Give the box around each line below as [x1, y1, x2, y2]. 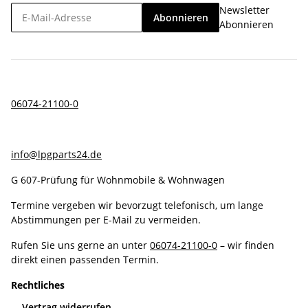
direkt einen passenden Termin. [11, 253, 159, 267]
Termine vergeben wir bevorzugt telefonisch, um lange [11, 199, 263, 212]
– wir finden [217, 239, 274, 252]
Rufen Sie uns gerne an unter [11, 239, 150, 252]
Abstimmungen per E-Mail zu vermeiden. [11, 213, 201, 227]
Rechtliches [11, 278, 67, 292]
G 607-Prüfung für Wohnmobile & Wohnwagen [11, 173, 225, 187]
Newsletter [219, 3, 269, 17]
